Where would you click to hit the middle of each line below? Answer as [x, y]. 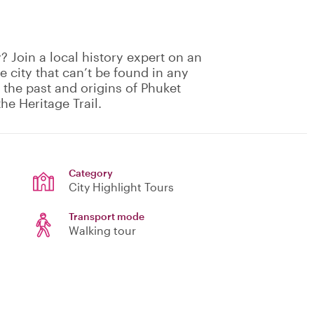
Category [91, 173]
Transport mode [107, 217]
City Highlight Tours [121, 187]
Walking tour [102, 231]
